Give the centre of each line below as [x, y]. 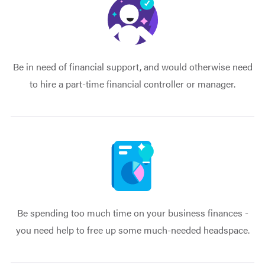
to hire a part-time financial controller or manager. [132, 83]
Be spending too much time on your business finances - [132, 212]
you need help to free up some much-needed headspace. [132, 230]
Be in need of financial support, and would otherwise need [132, 66]
